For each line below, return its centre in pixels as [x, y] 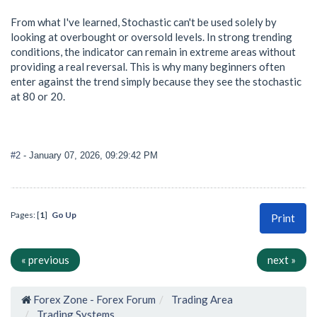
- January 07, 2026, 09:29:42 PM [91, 155]
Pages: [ [25, 214]
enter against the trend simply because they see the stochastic [156, 82]
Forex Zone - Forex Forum [94, 300]
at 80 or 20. [38, 97]
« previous [45, 260]
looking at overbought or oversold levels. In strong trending [151, 37]
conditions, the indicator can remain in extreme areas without [153, 52]
